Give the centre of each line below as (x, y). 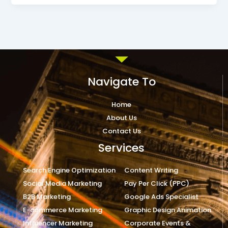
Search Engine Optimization (69, 170)
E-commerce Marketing (63, 210)
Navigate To (121, 82)
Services (121, 148)
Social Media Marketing (62, 183)
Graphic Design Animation (167, 210)
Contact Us (121, 131)
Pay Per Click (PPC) (156, 183)
